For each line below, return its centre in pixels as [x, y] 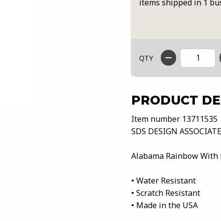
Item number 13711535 [174, 119]
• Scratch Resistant [166, 193]
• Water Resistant [164, 180]
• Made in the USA [165, 205]
